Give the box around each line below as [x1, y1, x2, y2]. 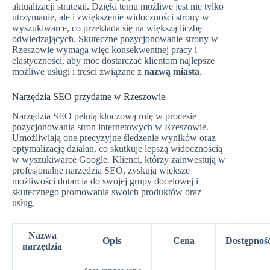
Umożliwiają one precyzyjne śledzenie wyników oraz [12, 133, 216, 143]
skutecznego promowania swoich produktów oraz [12, 187, 201, 198]
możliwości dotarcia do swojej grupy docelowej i [12, 176, 198, 187]
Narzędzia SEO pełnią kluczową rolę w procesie [12, 111, 196, 122]
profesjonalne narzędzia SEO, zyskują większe [12, 165, 190, 176]
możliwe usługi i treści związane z [12, 66, 144, 77]
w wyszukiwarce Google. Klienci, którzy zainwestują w [12, 154, 225, 165]
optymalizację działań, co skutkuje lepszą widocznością [12, 143, 222, 154]
